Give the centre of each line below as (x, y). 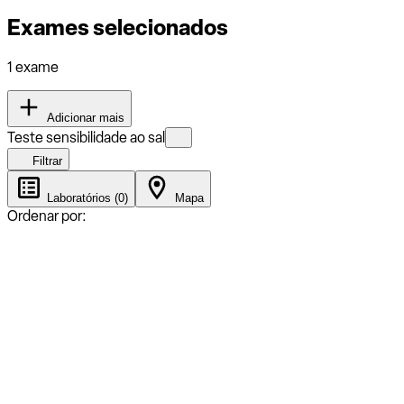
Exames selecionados (118, 27)
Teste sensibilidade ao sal (86, 137)
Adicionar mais (84, 117)
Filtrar (46, 161)
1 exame (33, 67)
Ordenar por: (47, 216)
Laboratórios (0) (86, 197)
